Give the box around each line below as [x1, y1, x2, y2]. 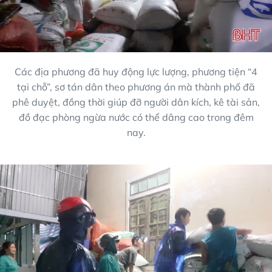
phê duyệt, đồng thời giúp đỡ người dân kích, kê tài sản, [12, 96, 260, 109]
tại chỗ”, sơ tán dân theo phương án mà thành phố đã [17, 81, 255, 93]
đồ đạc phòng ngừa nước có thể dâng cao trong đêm [18, 111, 254, 124]
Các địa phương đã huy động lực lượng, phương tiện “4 [15, 66, 257, 78]
